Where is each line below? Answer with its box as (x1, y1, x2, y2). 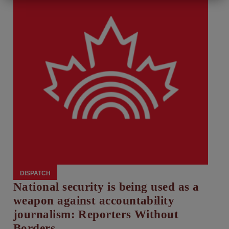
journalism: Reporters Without (13, 208, 179, 221)
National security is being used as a (13, 180, 199, 194)
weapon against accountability (13, 194, 175, 208)
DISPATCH (20, 169, 51, 177)
